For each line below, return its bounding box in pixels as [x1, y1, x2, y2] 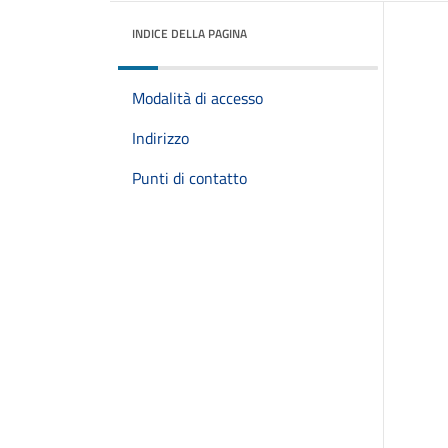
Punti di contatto [132, 166, 247, 190]
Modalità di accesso [132, 86, 263, 110]
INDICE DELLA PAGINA [132, 24, 247, 43]
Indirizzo [132, 126, 189, 150]
